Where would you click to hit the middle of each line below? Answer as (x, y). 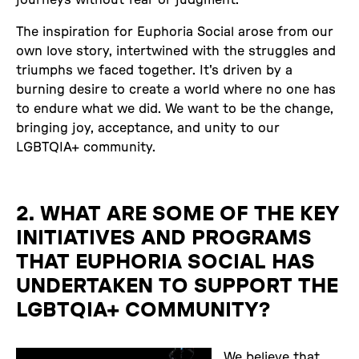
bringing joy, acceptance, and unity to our (148, 128)
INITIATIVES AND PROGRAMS (164, 238)
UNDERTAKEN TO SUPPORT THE (177, 286)
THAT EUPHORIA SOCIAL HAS (165, 262)
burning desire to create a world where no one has (176, 89)
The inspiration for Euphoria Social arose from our (175, 32)
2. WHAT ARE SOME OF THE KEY (178, 214)
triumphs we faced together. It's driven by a (154, 70)
